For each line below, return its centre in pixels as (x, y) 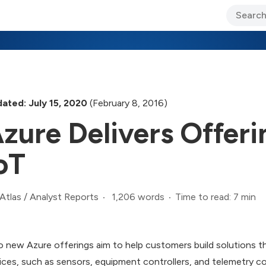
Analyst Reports (64, 197)
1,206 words (138, 197)
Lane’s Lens (165, 25)
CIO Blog (108, 25)
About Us (222, 25)
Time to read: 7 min (216, 197)
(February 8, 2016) (127, 103)
